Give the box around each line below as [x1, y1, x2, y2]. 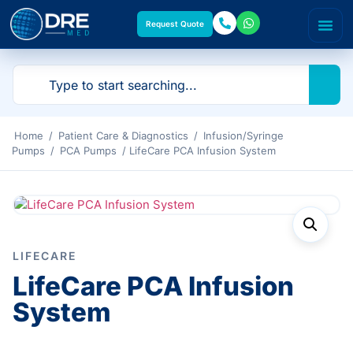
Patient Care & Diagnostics [58, 129, 188, 142]
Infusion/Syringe [203, 129, 284, 142]
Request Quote [146, 19, 204, 28]
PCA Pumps [60, 144, 117, 157]
